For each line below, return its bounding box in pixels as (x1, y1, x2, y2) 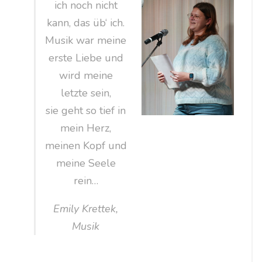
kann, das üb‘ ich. (47, 16, 125, 30)
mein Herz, (60, 121, 112, 136)
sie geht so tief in (46, 104, 126, 118)
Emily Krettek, (53, 202, 119, 216)
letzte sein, (60, 86, 111, 101)
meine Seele (56, 156, 116, 171)
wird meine (58, 68, 113, 83)
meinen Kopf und (44, 139, 127, 153)
